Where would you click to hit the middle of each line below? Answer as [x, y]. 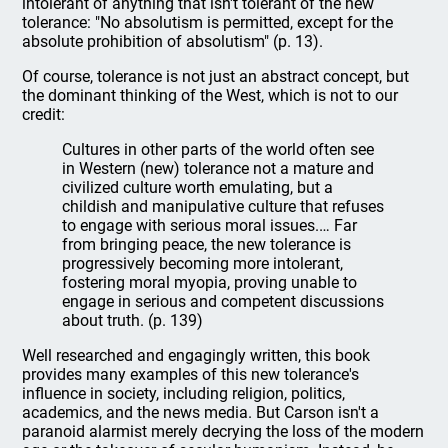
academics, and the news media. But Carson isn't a [201, 412]
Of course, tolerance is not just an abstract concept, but [216, 76]
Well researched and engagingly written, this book [196, 355]
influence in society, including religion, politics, [184, 393]
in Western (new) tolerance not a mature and [218, 168]
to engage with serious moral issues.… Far [210, 225]
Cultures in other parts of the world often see [218, 149]
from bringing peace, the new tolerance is [207, 244]
